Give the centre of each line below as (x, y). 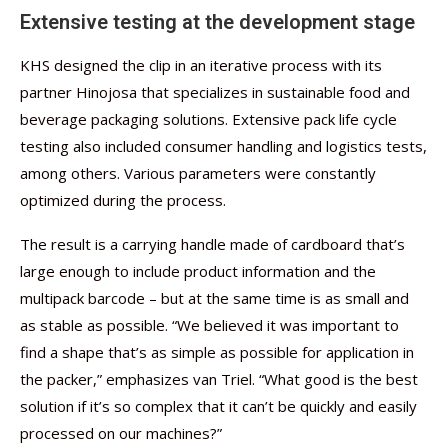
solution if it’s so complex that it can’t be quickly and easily (218, 406)
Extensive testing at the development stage (217, 22)
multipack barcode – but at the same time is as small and (214, 298)
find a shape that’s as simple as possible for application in (217, 352)
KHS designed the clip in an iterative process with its (201, 65)
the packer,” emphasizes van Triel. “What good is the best (219, 379)
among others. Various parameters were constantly (198, 173)
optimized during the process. (123, 200)
